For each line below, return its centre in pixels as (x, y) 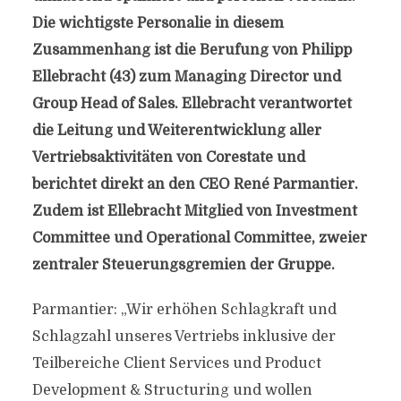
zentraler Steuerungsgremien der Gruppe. (183, 265)
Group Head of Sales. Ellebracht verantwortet (192, 104)
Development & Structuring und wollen (172, 390)
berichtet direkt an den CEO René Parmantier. (195, 184)
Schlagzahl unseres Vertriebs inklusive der (183, 337)
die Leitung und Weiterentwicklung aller (176, 131)
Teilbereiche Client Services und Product (176, 363)
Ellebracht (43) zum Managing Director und (186, 77)
